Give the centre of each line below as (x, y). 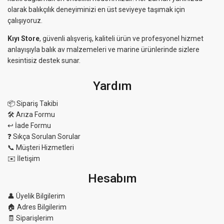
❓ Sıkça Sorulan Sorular (44, 137)
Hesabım (112, 178)
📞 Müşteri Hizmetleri (41, 148)
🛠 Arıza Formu (31, 115)
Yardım (112, 86)
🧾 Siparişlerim (30, 218)
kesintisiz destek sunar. (44, 61)
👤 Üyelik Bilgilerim (36, 196)
